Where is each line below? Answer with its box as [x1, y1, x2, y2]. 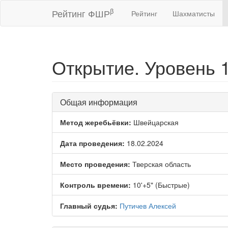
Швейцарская [131, 117, 179, 127]
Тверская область [130, 159, 191, 169]
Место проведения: [60, 159, 130, 169]
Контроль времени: [60, 180, 131, 190]
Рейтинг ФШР [52, 7, 110, 20]
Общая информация [60, 96, 137, 108]
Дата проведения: [60, 138, 125, 148]
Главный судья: [60, 201, 118, 211]
